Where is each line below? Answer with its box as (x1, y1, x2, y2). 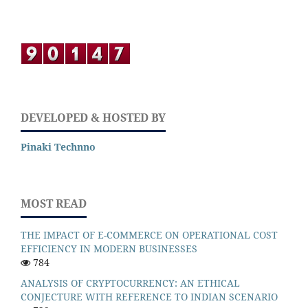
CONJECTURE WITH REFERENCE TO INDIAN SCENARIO (21, 290, 278, 304)
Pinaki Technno (21, 140, 96, 154)
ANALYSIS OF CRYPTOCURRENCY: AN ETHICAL (21, 276, 240, 290)
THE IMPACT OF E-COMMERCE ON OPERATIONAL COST (21, 228, 278, 242)
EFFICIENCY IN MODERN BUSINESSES (21, 242, 197, 256)
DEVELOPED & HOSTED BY (21, 110, 166, 126)
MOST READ (21, 196, 87, 212)
